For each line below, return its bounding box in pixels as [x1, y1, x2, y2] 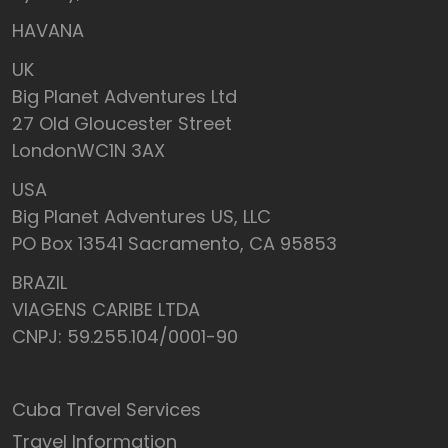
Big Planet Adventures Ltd [12, 84, 237, 110]
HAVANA [12, 18, 84, 44]
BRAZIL [12, 270, 67, 296]
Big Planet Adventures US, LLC [12, 204, 271, 230]
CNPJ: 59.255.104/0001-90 [12, 324, 238, 350]
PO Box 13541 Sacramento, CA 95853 [12, 231, 337, 257]
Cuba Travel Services [12, 396, 201, 422]
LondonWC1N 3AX [12, 138, 165, 164]
